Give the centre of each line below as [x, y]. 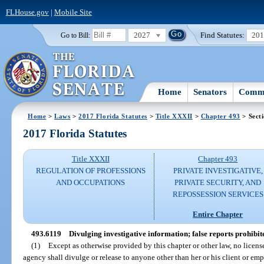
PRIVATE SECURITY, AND [218, 183]
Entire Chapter [218, 214]
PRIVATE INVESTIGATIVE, [218, 171]
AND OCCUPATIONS [91, 183]
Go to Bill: [75, 35]
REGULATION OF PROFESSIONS [90, 171]
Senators [210, 92]
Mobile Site [73, 12]
